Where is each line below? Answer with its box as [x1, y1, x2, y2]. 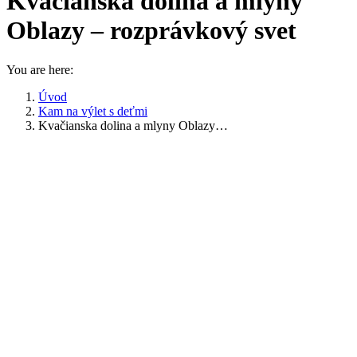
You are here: [6, 62, 73, 76]
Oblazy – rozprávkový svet [6, 16, 296, 45]
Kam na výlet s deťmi [38, 104, 147, 118]
